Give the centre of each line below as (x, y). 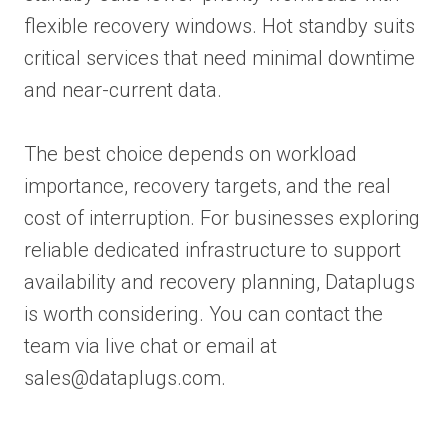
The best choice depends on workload (190, 153)
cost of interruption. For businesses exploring (222, 217)
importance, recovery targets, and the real (207, 185)
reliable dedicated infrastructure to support (212, 249)
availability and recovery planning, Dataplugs (219, 281)
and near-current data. (123, 89)
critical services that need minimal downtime (219, 57)
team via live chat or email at (150, 345)
